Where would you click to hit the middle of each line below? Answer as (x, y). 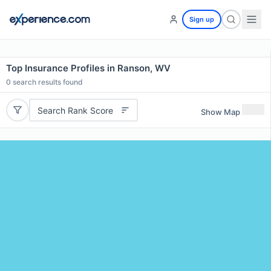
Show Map (220, 112)
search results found (47, 82)
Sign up (202, 19)
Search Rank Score (75, 110)
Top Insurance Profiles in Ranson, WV (88, 68)
